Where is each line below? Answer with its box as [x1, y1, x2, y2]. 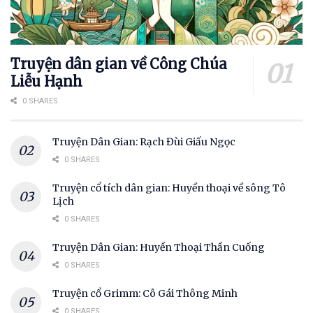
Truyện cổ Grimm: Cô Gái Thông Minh [52, 287, 238, 300]
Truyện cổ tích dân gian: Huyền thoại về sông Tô [52, 182, 286, 195]
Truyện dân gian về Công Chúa [10, 55, 227, 73]
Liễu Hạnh [10, 73, 82, 91]
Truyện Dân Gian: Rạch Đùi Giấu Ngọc [52, 136, 235, 149]
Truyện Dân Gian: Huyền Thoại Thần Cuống [52, 241, 265, 254]
